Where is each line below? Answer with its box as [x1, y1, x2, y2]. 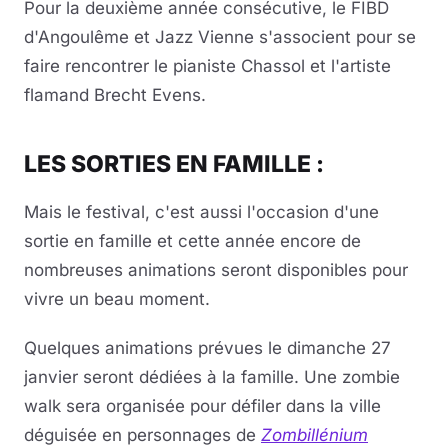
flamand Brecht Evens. [24, 85, 206, 106]
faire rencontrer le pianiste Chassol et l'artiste [24, 56, 391, 77]
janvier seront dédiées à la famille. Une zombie [24, 367, 400, 388]
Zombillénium [261, 425, 368, 446]
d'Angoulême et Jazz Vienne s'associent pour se [24, 27, 416, 48]
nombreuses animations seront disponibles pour [24, 260, 408, 281]
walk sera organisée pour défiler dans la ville [24, 396, 381, 417]
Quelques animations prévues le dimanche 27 [24, 338, 391, 359]
